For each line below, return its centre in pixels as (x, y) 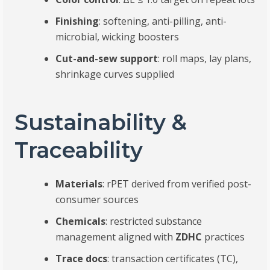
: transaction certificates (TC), (173, 259)
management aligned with (116, 237)
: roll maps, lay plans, (205, 59)
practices (224, 237)
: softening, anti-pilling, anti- (163, 21)
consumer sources (97, 200)
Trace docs (82, 259)
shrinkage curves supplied (115, 74)
